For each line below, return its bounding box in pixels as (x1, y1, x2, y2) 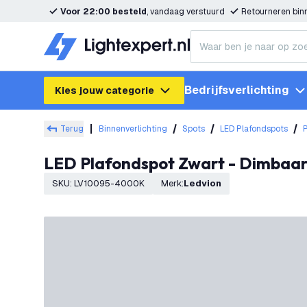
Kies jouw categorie (55, 84, 154, 97)
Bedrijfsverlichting (184, 83, 289, 97)
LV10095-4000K (74, 177, 145, 189)
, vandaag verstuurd (147, 6, 225, 17)
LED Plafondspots (220, 123, 288, 134)
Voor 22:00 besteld (60, 6, 147, 17)
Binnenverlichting (99, 123, 167, 134)
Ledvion (189, 177, 221, 189)
